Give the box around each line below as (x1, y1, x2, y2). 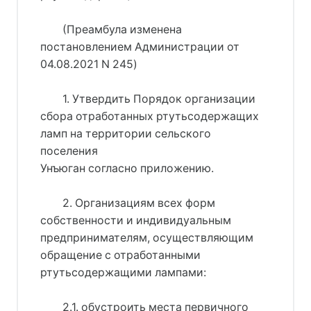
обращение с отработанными (40, 248, 201, 262)
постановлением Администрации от (40, 40, 239, 53)
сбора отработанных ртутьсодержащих (40, 109, 259, 123)
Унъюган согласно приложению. (40, 161, 214, 175)
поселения (40, 144, 98, 158)
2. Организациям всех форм (62, 196, 215, 210)
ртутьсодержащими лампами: (40, 265, 206, 279)
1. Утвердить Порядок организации (62, 92, 255, 106)
